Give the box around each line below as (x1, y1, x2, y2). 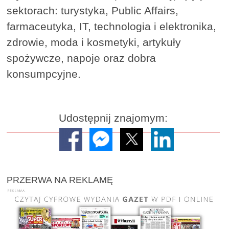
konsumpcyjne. (7, 68, 81, 80)
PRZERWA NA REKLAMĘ (7, 174, 113, 185)
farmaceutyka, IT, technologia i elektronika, (7, 20, 217, 33)
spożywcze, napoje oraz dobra (7, 52, 156, 64)
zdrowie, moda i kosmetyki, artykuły (7, 36, 181, 49)
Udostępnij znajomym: (59, 112, 168, 124)
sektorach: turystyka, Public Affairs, (7, 5, 179, 17)
